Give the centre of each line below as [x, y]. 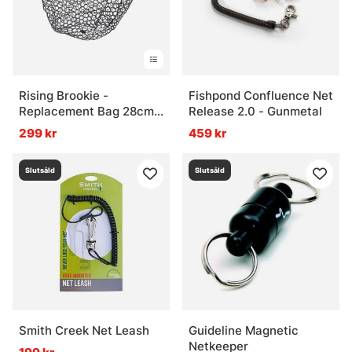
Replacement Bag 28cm [86, 112]
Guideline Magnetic [244, 331]
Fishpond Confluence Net [261, 96]
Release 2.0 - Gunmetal [255, 112]
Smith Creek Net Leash [84, 331]
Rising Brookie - [64, 96]
